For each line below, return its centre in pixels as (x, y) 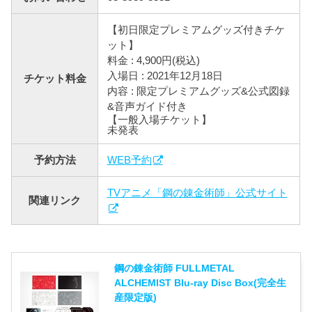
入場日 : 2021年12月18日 (165, 76)
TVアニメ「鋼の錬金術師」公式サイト (197, 193)
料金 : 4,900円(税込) (153, 61)
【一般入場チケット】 (159, 120)
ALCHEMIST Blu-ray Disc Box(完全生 (201, 283)
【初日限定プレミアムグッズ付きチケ (196, 30)
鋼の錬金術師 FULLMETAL (175, 268)
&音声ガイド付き (147, 107)
